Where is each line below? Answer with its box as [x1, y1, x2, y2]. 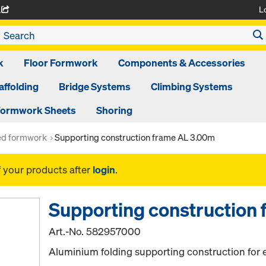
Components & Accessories [118, 56, 245, 69]
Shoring [96, 103, 132, 117]
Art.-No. [49, 224, 87, 238]
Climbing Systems [150, 80, 233, 93]
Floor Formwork [24, 56, 98, 69]
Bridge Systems [58, 80, 131, 93]
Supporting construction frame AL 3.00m [55, 131, 215, 143]
